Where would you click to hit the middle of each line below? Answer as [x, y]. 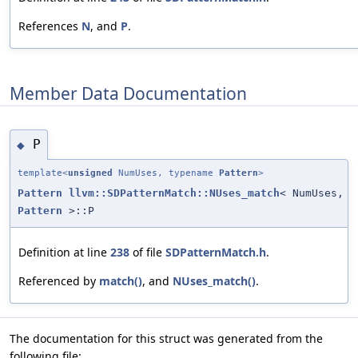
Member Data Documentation [128, 93]
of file [147, 252]
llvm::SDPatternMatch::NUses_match [174, 193]
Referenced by [59, 280]
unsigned [90, 173]
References [50, 26]
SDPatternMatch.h [216, 252]
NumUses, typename [166, 173]
